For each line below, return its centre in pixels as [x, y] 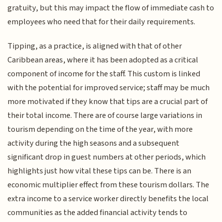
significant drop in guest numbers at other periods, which [107, 157]
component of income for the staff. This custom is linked [104, 74]
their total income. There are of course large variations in [105, 115]
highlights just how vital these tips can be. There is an [100, 171]
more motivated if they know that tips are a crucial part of [108, 101]
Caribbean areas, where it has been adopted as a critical [103, 60]
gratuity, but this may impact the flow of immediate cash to [111, 8]
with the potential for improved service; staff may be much [109, 87]
